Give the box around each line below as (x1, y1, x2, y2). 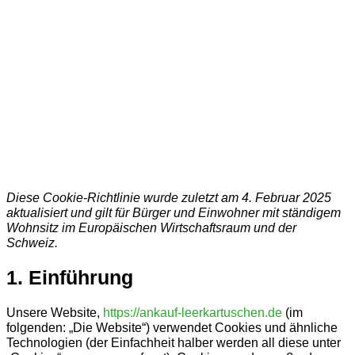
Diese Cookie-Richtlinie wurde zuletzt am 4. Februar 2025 (6, 190, 331, 205)
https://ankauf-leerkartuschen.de (103, 305, 282, 320)
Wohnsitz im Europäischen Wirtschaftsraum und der (6, 220, 296, 235)
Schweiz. (6, 235, 58, 250)
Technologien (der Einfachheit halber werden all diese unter (6, 335, 341, 350)
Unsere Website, (6, 305, 103, 320)
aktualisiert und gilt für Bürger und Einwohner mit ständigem (6, 205, 341, 220)
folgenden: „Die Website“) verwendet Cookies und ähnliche (6, 320, 338, 335)
